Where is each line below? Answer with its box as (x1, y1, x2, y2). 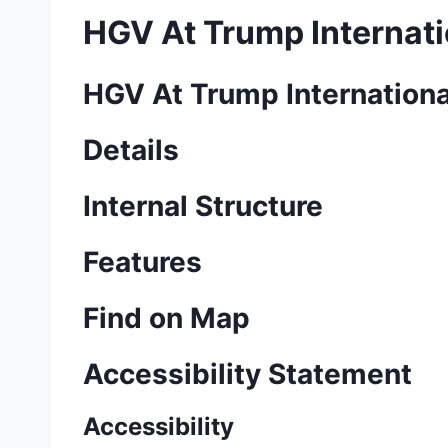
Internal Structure (83, 189, 323, 224)
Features (83, 245, 202, 280)
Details (83, 133, 179, 168)
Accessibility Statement (83, 357, 412, 392)
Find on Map (83, 301, 250, 336)
